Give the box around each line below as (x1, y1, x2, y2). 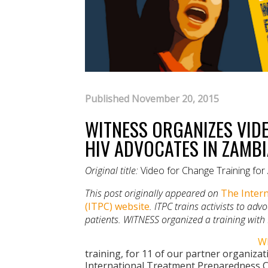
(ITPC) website (85, 199, 150, 213)
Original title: (85, 163, 141, 177)
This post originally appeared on (85, 186, 221, 200)
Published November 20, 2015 (85, 92, 219, 105)
